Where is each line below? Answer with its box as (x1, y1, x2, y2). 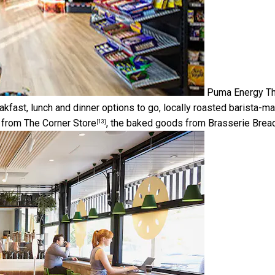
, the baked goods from (106, 117, 208, 129)
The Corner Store (24, 117, 96, 129)
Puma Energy (207, 86, 263, 98)
